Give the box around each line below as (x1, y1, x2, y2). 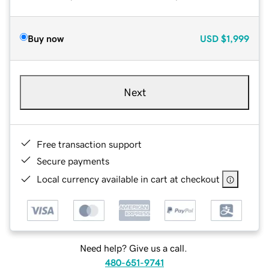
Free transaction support (37, 139, 142, 149)
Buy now (28, 33, 64, 43)
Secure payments (37, 156, 109, 166)
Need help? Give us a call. (79, 243, 187, 253)
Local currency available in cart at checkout (37, 174, 220, 184)
